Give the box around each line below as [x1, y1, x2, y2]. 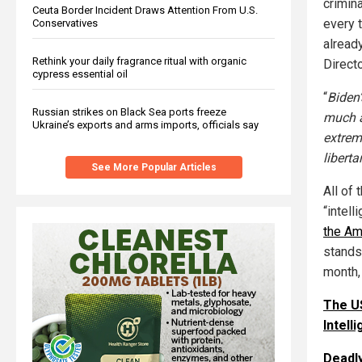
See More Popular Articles [90, 161, 217, 173]
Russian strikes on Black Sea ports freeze [32, 105, 226, 118]
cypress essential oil [32, 67, 128, 80]
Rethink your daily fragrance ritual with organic [32, 54, 246, 67]
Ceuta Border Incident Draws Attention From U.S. [32, 3, 258, 16]
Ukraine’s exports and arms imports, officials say [32, 118, 259, 131]
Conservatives [32, 16, 98, 29]
